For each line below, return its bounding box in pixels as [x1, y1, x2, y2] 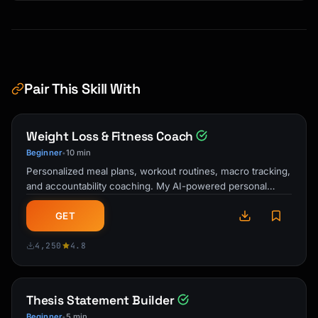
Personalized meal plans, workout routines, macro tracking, [26, 165, 290, 177]
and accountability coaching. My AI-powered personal [26, 180, 267, 192]
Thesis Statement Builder [26, 292, 175, 308]
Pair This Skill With [24, 79, 140, 98]
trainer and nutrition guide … [26, 195, 152, 207]
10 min [65, 148, 91, 158]
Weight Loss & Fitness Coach [26, 128, 194, 144]
